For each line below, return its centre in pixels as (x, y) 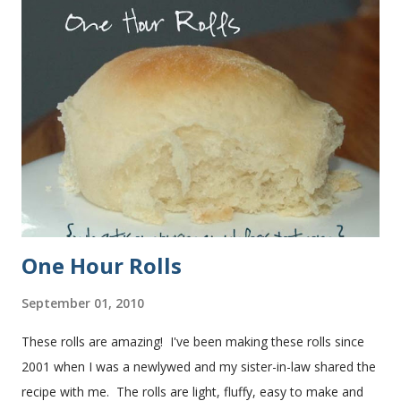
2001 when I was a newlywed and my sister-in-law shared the (199, 367)
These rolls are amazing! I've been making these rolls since (193, 342)
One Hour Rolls (102, 266)
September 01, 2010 (83, 303)
